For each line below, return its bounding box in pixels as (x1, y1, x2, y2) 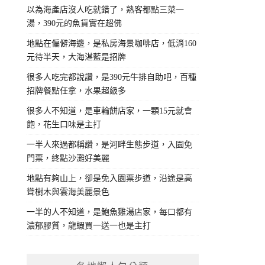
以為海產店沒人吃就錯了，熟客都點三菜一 (27, 5, 185, 15)
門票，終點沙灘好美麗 (27, 154, 110, 163)
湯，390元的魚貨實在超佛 (27, 19, 122, 28)
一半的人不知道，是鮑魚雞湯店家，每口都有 (27, 208, 193, 217)
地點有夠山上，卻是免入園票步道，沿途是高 (27, 174, 193, 183)
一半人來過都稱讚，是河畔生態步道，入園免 (27, 140, 193, 150)
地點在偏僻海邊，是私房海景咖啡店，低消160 (27, 39, 197, 49)
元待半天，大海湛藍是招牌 (27, 53, 127, 62)
